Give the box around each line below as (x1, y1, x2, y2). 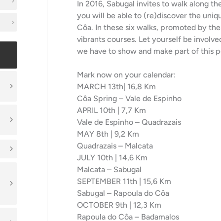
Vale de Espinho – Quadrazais (77, 117, 181, 127)
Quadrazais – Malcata (77, 141, 153, 150)
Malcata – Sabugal (77, 165, 142, 174)
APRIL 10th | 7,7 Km (77, 106, 146, 115)
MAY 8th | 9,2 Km (77, 129, 139, 139)
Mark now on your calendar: (77, 70, 176, 79)
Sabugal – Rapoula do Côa (77, 188, 169, 198)
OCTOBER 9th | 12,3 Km (77, 200, 161, 210)
